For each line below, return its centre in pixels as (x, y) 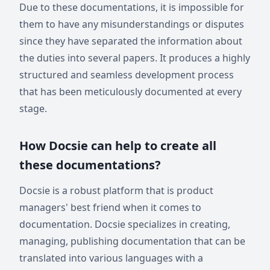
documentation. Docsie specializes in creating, (125, 224)
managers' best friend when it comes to (110, 207)
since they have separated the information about (131, 41)
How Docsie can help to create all (118, 145)
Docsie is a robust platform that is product (116, 190)
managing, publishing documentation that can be (132, 241)
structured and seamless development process (127, 74)
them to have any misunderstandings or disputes (132, 24)
